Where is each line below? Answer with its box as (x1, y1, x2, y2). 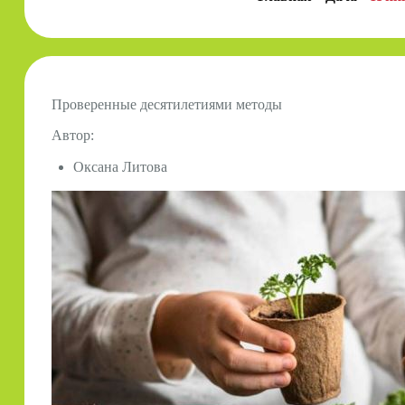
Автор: (51, 127, 94, 144)
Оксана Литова (72, 159, 167, 175)
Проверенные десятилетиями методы (51, 96, 282, 112)
